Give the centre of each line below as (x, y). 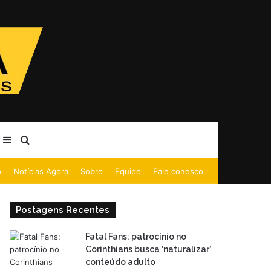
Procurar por (58, 140)
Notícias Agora (41, 171)
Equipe (128, 171)
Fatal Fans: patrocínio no (136, 237)
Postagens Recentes (63, 210)
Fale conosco (178, 171)
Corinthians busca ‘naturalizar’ (149, 249)
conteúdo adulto (121, 262)
